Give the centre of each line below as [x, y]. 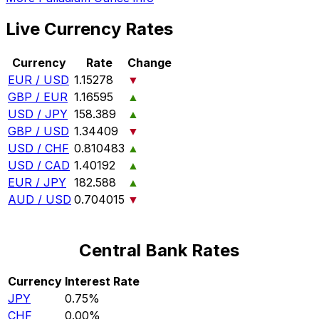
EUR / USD [38, 80]
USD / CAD [39, 166]
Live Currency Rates [89, 29]
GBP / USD [38, 131]
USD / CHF [38, 148]
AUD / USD [40, 200]
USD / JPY [38, 114]
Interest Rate [102, 282]
